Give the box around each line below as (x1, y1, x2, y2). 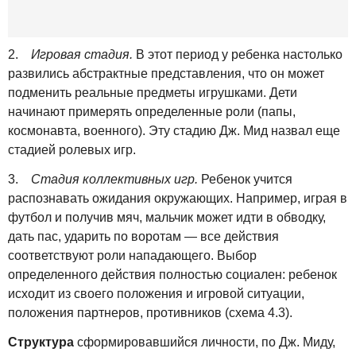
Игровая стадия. (31, 48, 133, 62)
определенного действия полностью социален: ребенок (8, 268, 337, 281)
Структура (8, 335, 77, 349)
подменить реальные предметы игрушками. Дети (8, 86, 297, 100)
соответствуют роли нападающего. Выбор (8, 249, 257, 262)
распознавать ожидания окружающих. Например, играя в (8, 192, 347, 205)
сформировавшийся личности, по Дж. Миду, (77, 335, 335, 349)
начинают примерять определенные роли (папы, (8, 105, 296, 119)
